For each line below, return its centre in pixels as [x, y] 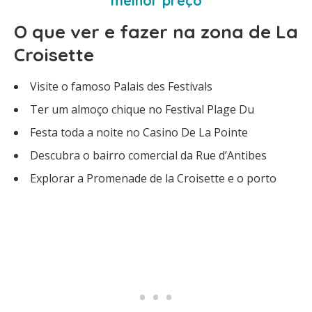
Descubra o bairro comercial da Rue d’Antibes [148, 155]
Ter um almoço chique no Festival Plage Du [142, 109]
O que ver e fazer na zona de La [156, 32]
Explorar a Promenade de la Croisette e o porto [153, 178]
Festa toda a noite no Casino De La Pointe [139, 132]
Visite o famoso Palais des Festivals [121, 86]
